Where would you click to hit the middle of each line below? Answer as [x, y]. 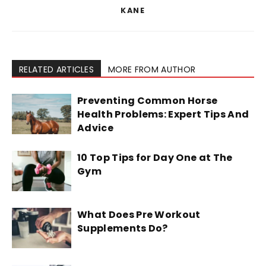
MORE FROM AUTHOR [152, 70]
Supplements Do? [123, 229]
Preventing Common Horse [148, 101]
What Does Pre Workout [139, 215]
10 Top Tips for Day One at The [155, 158]
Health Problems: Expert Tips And [163, 115]
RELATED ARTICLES [57, 70]
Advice [95, 128]
